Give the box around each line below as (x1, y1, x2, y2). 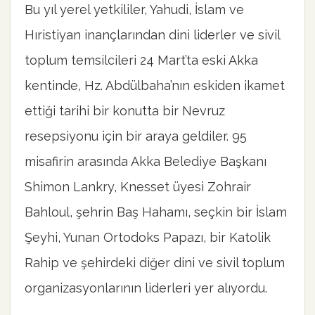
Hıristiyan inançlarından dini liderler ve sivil (25, 27, 280, 42)
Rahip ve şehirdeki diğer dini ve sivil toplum (25, 255, 285, 270)
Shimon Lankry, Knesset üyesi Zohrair (25, 179, 251, 194)
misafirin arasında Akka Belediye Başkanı (25, 153, 266, 169)
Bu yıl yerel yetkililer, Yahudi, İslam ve (25, 1, 244, 17)
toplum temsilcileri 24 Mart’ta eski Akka (25, 52, 258, 67)
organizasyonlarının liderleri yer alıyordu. (25, 280, 267, 295)
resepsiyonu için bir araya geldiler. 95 (25, 128, 247, 143)
